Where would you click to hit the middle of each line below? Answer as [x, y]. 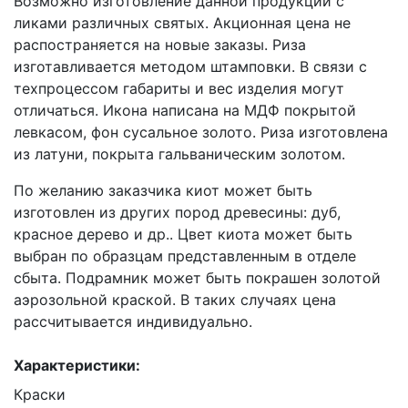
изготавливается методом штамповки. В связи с [190, 66]
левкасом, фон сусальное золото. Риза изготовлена [201, 132]
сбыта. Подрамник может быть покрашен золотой [197, 278]
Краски [40, 394]
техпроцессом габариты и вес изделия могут [179, 88]
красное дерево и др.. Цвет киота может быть [183, 234]
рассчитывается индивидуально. [133, 321]
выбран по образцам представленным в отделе [185, 256]
